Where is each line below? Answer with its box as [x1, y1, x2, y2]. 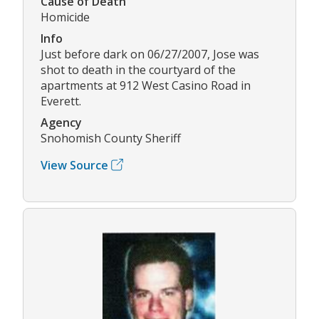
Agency [41, 114, 82, 130]
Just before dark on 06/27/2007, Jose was [41, 46, 259, 62]
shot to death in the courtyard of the [41, 61, 236, 78]
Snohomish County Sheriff [41, 130, 181, 146]
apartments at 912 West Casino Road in [41, 77, 251, 93]
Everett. [41, 93, 81, 109]
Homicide [41, 9, 90, 25]
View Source [41, 157, 108, 173]
